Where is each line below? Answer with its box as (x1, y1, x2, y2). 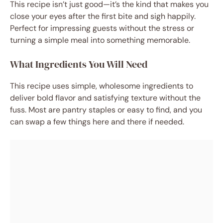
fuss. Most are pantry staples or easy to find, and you (10, 105, 202, 115)
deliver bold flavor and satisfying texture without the (10, 93, 201, 103)
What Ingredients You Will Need (10, 57, 147, 71)
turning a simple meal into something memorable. (10, 35, 190, 45)
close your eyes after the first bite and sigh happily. (10, 11, 196, 21)
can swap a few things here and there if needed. (10, 116, 184, 127)
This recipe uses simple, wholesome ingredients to (10, 81, 193, 91)
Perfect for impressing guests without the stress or (10, 23, 194, 33)
